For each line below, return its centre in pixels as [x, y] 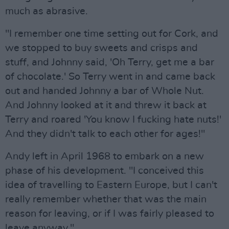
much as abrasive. [47, 11]
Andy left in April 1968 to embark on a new [105, 156]
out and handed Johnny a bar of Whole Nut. [105, 91]
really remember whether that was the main [106, 199]
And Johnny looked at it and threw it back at [106, 105]
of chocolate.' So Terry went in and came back [110, 77]
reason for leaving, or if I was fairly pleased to [110, 214]
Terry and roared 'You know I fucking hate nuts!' [113, 120]
